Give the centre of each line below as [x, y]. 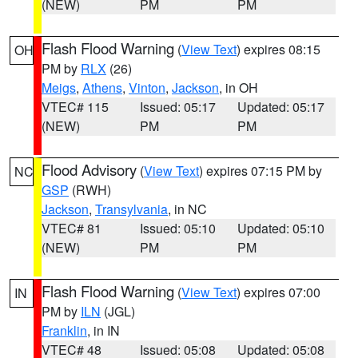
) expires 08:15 [278, 49]
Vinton [147, 88]
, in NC [187, 209]
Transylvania [131, 209]
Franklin [64, 330]
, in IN [103, 330]
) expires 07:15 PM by [261, 171]
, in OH [239, 88]
